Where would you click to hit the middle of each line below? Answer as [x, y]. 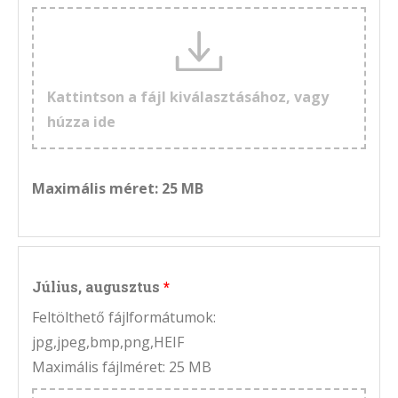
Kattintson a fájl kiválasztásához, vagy [188, 97]
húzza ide [81, 122]
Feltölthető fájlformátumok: [124, 318]
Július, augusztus [96, 287]
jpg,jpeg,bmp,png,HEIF [108, 342]
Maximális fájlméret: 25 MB [122, 367]
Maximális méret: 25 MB [118, 189]
